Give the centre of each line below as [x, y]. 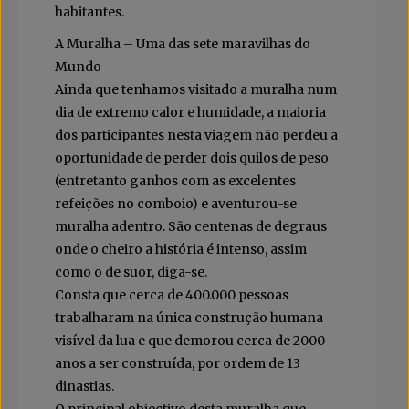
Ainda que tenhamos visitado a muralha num [196, 90]
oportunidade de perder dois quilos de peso [192, 158]
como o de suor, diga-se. [131, 273]
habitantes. [89, 12]
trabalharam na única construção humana [189, 318]
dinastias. [84, 387]
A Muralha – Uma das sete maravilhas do [183, 44]
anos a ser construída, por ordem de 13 [178, 364]
